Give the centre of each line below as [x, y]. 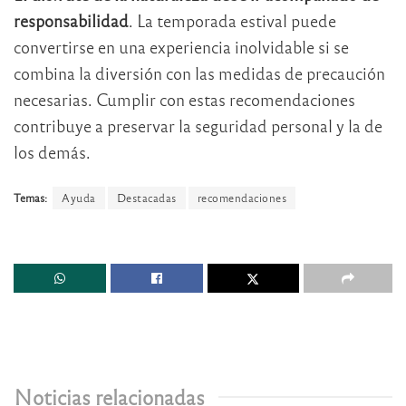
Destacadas [146, 198]
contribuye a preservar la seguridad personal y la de [198, 125]
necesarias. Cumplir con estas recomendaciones [184, 99]
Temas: [30, 198]
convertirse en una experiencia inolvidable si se [181, 46]
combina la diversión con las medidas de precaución [199, 72]
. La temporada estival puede [232, 20]
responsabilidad [71, 20]
